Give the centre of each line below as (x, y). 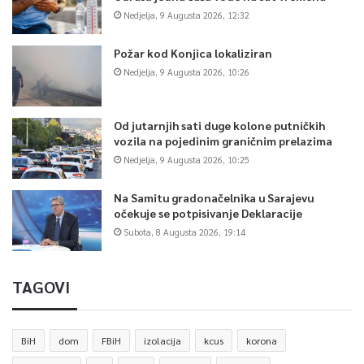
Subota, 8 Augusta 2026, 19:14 (184, 232)
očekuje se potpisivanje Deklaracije (208, 213)
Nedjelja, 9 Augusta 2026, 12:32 (186, 15)
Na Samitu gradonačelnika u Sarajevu (214, 198)
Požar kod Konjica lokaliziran (193, 53)
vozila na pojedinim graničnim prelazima (223, 141)
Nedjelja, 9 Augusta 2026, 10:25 (186, 160)
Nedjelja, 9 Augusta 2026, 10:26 (186, 72)
